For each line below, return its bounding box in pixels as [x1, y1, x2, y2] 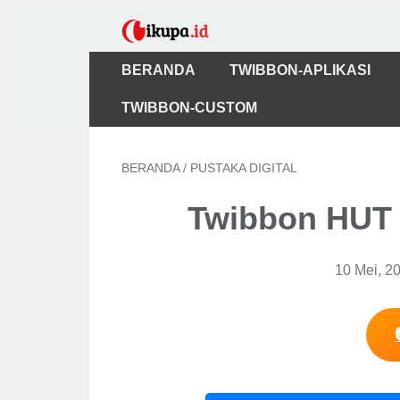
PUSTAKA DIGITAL [189, 162, 297, 175]
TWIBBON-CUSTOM [121, 100, 257, 115]
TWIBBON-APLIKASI [229, 62, 371, 78]
